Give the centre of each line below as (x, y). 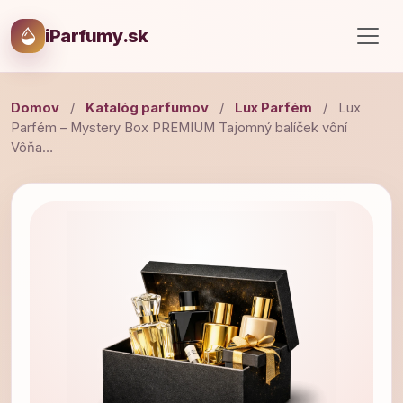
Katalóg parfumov (147, 108)
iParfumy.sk (97, 36)
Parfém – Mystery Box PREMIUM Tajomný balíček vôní (179, 128)
